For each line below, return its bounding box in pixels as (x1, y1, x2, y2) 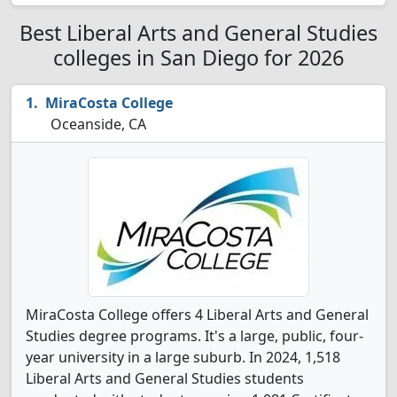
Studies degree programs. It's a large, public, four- (26, 326, 363, 346)
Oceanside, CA (47, 114, 146, 134)
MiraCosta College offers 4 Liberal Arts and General (26, 305, 369, 324)
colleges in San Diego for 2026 (53, 43, 344, 72)
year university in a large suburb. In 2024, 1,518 (26, 347, 340, 367)
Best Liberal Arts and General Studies (19, 19, 378, 47)
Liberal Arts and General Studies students (26, 369, 304, 388)
